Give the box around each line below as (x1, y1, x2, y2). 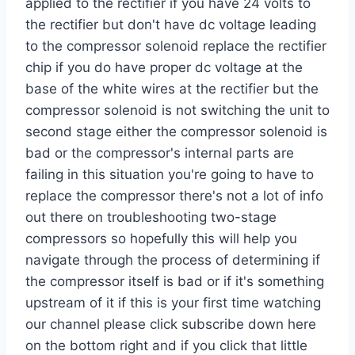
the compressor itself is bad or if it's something (25, 273, 324, 290)
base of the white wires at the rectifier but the (25, 81, 319, 97)
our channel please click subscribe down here (25, 316, 316, 333)
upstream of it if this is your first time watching (25, 295, 321, 311)
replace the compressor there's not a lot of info (25, 188, 323, 204)
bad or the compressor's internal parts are (25, 145, 294, 162)
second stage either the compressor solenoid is (25, 124, 327, 140)
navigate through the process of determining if (25, 252, 320, 269)
